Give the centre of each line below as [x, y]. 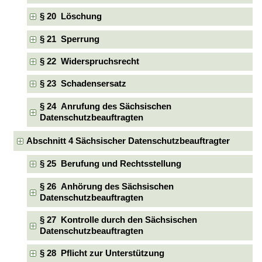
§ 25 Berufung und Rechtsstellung [110, 164]
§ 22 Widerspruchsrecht [89, 61]
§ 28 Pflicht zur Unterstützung [102, 254]
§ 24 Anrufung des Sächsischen [105, 106]
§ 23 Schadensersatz [83, 84]
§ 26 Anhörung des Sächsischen [106, 186]
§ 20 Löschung [70, 17]
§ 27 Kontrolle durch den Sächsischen [118, 220]
